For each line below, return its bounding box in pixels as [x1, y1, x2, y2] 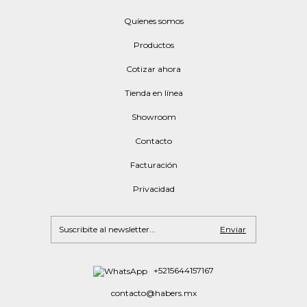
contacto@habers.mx [110, 287, 197, 298]
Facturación [130, 160, 177, 170]
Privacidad [132, 184, 175, 194]
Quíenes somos [123, 16, 184, 26]
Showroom [131, 112, 176, 122]
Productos [133, 40, 174, 50]
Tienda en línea [124, 88, 183, 98]
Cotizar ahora [126, 64, 181, 74]
